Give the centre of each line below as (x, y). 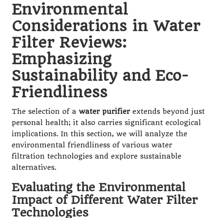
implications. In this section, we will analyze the (100, 134)
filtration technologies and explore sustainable (97, 156)
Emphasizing (62, 59)
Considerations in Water (106, 26)
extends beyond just (167, 111)
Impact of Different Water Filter (105, 200)
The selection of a (45, 111)
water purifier (104, 111)
